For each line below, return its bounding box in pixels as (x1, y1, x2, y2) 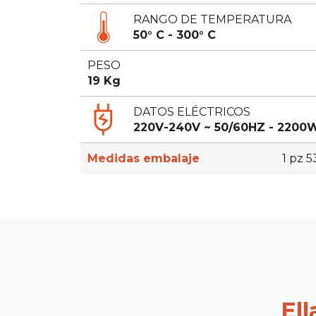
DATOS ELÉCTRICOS (133, 104, 250, 119)
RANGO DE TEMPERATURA (133, 12, 291, 26)
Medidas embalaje (87, 152, 200, 165)
